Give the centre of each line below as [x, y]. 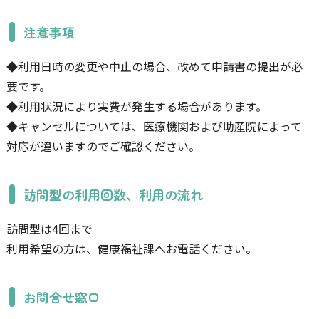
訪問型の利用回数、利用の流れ [114, 195]
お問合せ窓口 [62, 297]
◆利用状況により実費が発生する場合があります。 [136, 106]
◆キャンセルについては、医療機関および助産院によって [154, 126]
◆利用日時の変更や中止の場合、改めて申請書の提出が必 [154, 67]
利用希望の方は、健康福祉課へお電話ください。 [131, 249]
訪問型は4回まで [49, 229]
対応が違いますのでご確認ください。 [103, 146]
